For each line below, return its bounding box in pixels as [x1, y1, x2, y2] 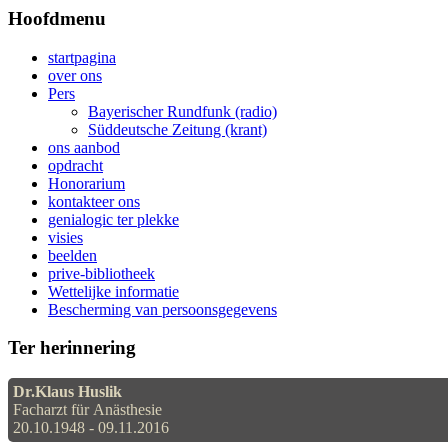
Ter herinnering [8, 337, 136, 359]
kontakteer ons [48, 192, 140, 210]
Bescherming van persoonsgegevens [48, 300, 277, 318]
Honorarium [48, 174, 125, 192]
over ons [48, 66, 102, 84]
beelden [48, 246, 97, 264]
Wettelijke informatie [48, 282, 179, 300]
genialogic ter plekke [48, 210, 179, 228]
